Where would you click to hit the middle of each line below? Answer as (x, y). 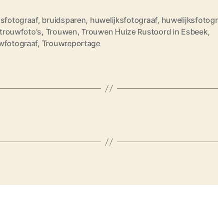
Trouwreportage (71, 44)
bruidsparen (64, 20)
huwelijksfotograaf (124, 20)
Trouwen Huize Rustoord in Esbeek (145, 32)
